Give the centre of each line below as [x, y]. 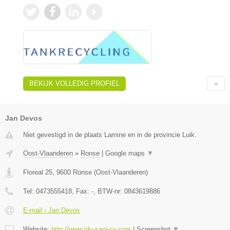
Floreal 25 [38, 172]
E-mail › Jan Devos [52, 210]
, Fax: [82, 191]
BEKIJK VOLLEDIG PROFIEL [74, 83]
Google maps [126, 153]
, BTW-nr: [109, 191]
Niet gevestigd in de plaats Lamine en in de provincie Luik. [110, 135]
